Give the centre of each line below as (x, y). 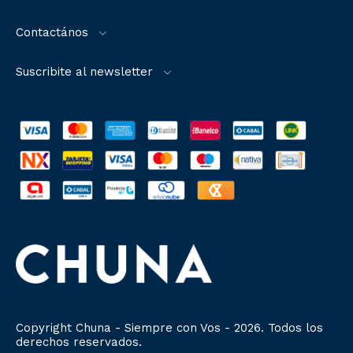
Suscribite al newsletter (84, 72)
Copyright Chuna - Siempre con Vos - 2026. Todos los (169, 328)
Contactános (52, 33)
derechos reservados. (79, 342)
